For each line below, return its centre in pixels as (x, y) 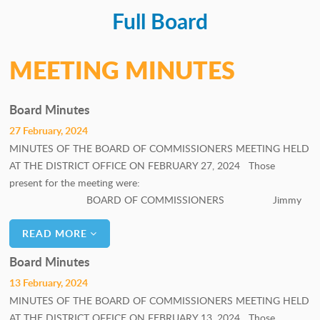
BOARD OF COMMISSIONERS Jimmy (156, 200)
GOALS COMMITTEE (79, 48)
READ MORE (56, 233)
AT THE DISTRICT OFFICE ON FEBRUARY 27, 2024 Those (142, 165)
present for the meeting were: (156, 182)
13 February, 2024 (49, 282)
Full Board (160, 21)
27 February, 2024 (49, 130)
